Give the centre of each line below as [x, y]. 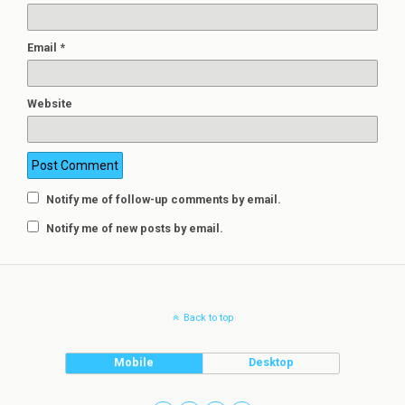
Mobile [134, 363]
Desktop [272, 363]
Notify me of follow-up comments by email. [164, 200]
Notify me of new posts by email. [135, 229]
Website [50, 104]
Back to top [208, 318]
